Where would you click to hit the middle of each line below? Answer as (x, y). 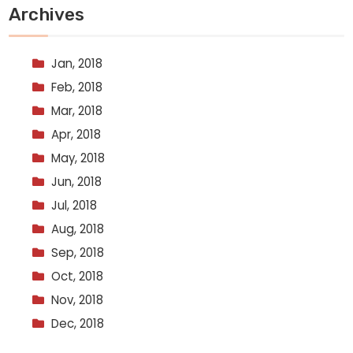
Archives (47, 14)
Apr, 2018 (76, 134)
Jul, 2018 (74, 205)
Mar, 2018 (77, 110)
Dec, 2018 (78, 323)
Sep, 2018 (78, 252)
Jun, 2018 (77, 181)
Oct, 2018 (78, 276)
